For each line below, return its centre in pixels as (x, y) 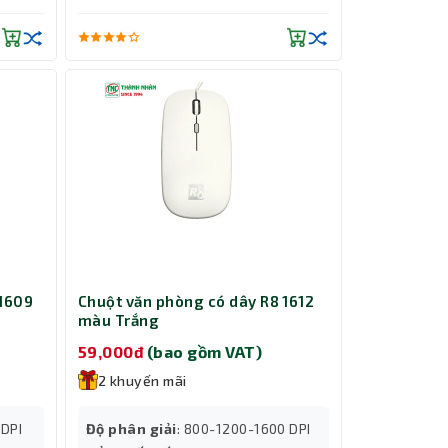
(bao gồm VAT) (204, 351)
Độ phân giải (131, 428)
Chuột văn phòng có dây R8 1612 (196, 301)
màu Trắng (119, 320)
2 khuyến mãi (142, 380)
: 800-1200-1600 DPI (243, 428)
